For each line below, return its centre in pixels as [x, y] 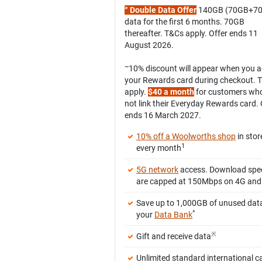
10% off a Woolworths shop [186, 137]
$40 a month [171, 92]
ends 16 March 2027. [163, 116]
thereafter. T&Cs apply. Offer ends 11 [191, 34]
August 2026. [149, 45]
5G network [157, 170]
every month [159, 148]
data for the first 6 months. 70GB [185, 22]
